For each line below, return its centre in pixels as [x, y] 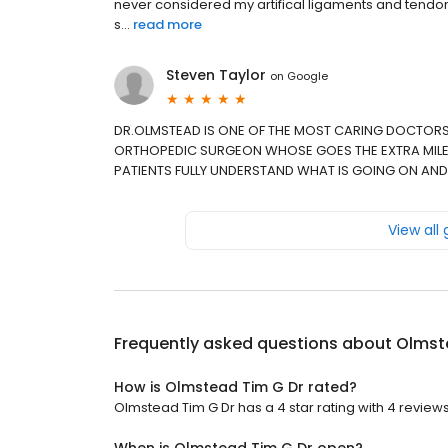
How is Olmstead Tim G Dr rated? [235, 387]
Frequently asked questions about [255, 344]
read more [167, 25]
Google [307, 75]
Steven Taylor [216, 75]
